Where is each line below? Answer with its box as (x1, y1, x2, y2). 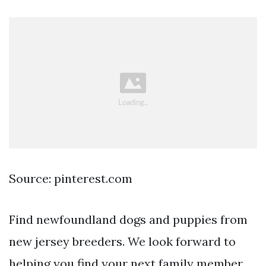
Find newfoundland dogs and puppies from (9, 211, 248, 227)
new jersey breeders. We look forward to (9, 233, 236, 249)
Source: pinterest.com (9, 170, 132, 186)
